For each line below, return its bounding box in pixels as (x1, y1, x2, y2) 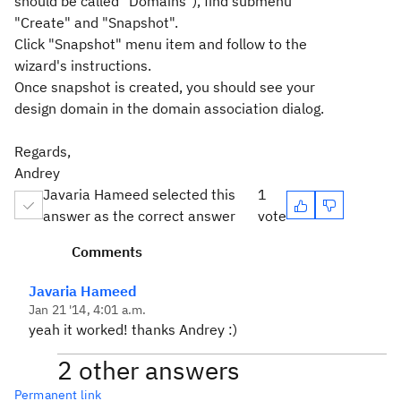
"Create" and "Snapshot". (14, 13, 182, 31)
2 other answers (57, 354, 240, 387)
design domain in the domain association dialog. (14, 99, 324, 117)
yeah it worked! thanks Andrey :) (29, 320, 237, 338)
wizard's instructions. (14, 56, 151, 74)
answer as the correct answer (43, 207, 235, 225)
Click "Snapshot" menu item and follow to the (14, 35, 307, 53)
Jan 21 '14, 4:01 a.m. (29, 302, 147, 318)
